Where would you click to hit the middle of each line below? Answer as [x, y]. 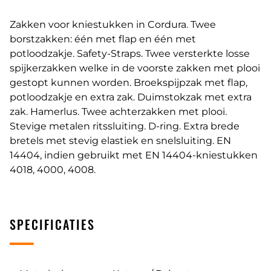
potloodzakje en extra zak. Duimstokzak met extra [131, 97]
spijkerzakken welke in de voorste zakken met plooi [135, 68]
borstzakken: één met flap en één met [103, 39]
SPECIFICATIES [52, 224]
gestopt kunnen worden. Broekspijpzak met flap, [129, 82]
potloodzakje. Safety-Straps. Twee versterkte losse [130, 53]
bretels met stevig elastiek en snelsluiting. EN [120, 140]
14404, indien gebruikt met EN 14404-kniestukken [134, 155]
